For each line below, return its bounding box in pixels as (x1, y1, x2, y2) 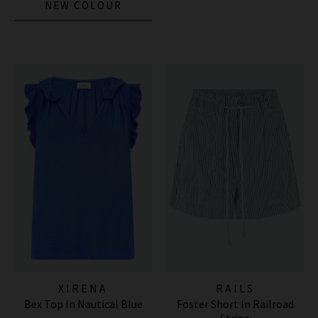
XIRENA (58, 281, 108, 296)
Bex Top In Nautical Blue (23, 297, 143, 312)
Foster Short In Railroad (176, 297, 294, 312)
